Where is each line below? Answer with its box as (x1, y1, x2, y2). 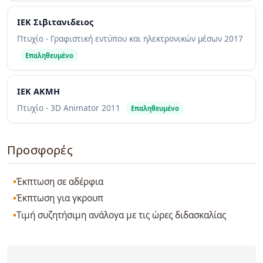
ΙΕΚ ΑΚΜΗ (17, 86, 60, 97)
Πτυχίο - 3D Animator (17, 102, 102, 114)
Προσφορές (7, 142, 73, 159)
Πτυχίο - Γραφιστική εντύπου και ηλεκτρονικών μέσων (17, 33, 224, 45)
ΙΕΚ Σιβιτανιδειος (17, 16, 93, 28)
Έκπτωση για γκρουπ (16, 192, 104, 205)
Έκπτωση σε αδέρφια (16, 175, 104, 188)
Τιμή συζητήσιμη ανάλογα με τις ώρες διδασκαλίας (16, 208, 227, 221)
